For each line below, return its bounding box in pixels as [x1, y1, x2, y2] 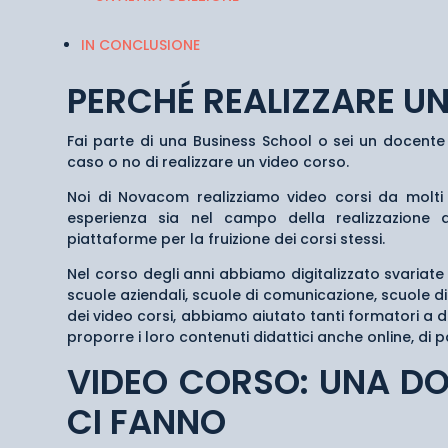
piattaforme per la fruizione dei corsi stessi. [67, 228, 386, 249]
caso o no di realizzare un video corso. [67, 151, 350, 172]
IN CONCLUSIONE [81, 34, 201, 55]
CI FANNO [67, 397, 227, 446]
